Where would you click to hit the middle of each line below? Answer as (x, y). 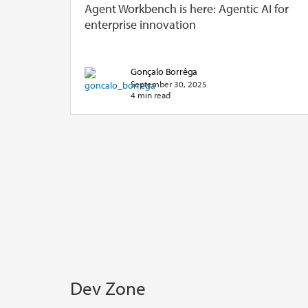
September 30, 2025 (169, 84)
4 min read (151, 95)
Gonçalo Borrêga (164, 71)
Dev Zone (108, 288)
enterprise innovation (140, 24)
